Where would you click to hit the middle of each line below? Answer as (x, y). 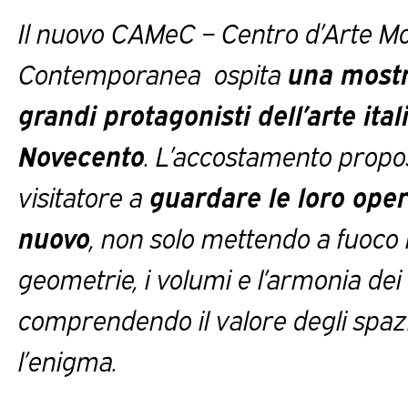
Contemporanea (113, 73)
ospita (248, 73)
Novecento (82, 155)
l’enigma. (68, 360)
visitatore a (84, 196)
